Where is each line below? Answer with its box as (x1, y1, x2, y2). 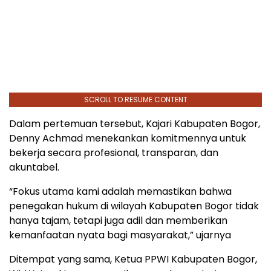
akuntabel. (9, 160, 59, 175)
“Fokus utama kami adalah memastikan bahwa (9, 184, 232, 199)
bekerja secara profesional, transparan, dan (9, 146, 218, 160)
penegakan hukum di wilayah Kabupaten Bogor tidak (9, 199, 259, 214)
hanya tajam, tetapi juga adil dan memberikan (9, 214, 227, 228)
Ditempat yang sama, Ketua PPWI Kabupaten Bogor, (9, 252, 257, 267)
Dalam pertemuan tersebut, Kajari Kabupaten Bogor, (9, 117, 260, 131)
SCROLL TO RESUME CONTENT (83, 94, 188, 105)
